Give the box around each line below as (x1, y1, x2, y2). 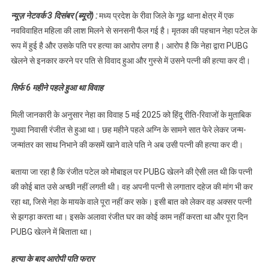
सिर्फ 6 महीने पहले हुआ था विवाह (10, 82, 103, 92)
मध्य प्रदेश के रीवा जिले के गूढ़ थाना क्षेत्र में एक (97, 10, 234, 20)
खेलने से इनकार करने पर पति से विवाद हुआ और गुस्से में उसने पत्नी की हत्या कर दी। (10, 55, 250, 65)
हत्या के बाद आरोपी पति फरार (10, 253, 94, 264)
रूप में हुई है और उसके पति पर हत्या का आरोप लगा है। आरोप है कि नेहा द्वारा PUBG (10, 40, 248, 50)
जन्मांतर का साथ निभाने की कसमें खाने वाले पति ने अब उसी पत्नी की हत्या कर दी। (10, 139, 243, 150)
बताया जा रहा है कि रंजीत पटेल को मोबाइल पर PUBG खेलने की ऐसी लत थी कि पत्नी (10, 166, 252, 177)
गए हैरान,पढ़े (209, 26, 242, 36)
